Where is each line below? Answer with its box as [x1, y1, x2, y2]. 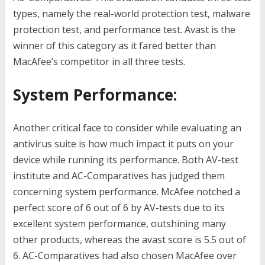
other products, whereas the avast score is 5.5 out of [12, 233, 246, 247]
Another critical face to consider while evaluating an [12, 121, 241, 135]
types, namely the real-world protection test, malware [12, 7, 250, 21]
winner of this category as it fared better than [12, 39, 216, 53]
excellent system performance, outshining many [12, 217, 226, 231]
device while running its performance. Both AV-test [12, 153, 238, 167]
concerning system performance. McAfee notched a [12, 185, 240, 199]
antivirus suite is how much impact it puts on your [12, 137, 234, 151]
